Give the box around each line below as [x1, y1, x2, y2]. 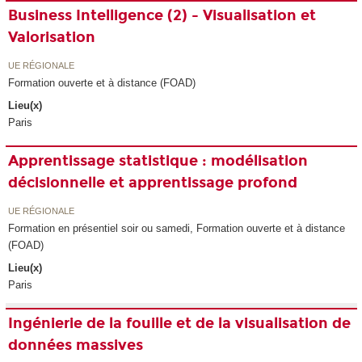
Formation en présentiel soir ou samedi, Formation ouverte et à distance [8, 221, 346, 234]
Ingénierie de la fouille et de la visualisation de [8, 314, 351, 333]
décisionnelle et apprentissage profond [8, 174, 298, 192]
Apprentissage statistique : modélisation [8, 152, 309, 170]
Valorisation [8, 28, 96, 47]
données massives [8, 336, 144, 355]
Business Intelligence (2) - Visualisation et [8, 6, 317, 25]
